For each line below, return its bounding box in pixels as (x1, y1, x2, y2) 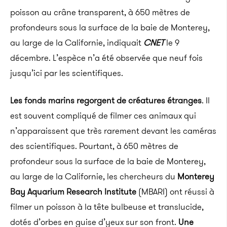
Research (66, 185, 102, 198)
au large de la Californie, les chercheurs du (10, 170, 177, 182)
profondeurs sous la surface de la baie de (10, 21, 171, 33)
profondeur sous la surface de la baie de (10, 155, 167, 167)
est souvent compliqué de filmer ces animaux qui (10, 109, 196, 122)
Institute (104, 185, 136, 198)
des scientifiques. (10, 140, 77, 152)
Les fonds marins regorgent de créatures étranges (10, 94, 202, 106)
